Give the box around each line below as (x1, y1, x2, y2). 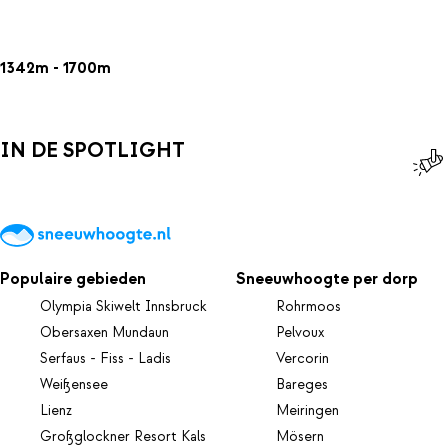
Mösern (276, 427, 325, 446)
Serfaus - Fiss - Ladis (40, 349, 171, 368)
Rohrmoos (276, 297, 342, 316)
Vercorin (276, 349, 330, 368)
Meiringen (276, 401, 340, 420)
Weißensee (40, 375, 108, 394)
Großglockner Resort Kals (40, 427, 206, 446)
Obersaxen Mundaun (40, 323, 169, 342)
